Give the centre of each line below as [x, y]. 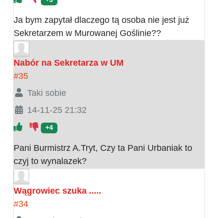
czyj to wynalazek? [50, 161]
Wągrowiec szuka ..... [57, 191]
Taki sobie [46, 93]
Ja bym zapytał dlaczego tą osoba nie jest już [101, 20]
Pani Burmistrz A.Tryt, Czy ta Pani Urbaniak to [103, 148]
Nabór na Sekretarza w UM [69, 63]
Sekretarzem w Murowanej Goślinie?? [87, 33]
